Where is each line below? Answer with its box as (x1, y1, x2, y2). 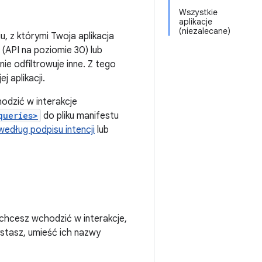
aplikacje (179, 16, 212, 27)
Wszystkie (179, 7, 218, 18)
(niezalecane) (179, 26, 230, 36)
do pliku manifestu (41, 110, 119, 122)
